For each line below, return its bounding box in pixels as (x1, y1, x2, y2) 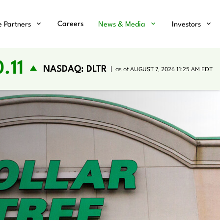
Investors (172, 21, 201, 28)
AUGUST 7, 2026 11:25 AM (130, 65, 200, 73)
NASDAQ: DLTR (43, 64, 107, 74)
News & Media (98, 21, 145, 28)
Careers (57, 21, 83, 28)
